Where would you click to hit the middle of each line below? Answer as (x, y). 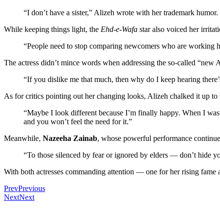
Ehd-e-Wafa (119, 29)
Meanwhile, (23, 138)
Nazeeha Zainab (70, 138)
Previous (32, 189)
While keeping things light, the (52, 29)
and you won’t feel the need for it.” (78, 122)
